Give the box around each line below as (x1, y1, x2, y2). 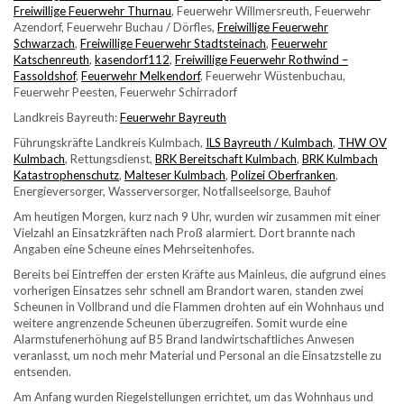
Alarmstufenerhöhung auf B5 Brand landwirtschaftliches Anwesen (14, 332, 354, 346)
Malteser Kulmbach (124, 168, 225, 182)
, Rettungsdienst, (65, 151, 155, 166)
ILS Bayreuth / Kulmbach (206, 135, 333, 150)
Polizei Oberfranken (231, 168, 335, 182)
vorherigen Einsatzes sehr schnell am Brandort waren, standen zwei (14, 283, 363, 298)
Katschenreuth (14, 52, 89, 67)
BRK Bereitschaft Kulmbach (155, 151, 297, 166)
